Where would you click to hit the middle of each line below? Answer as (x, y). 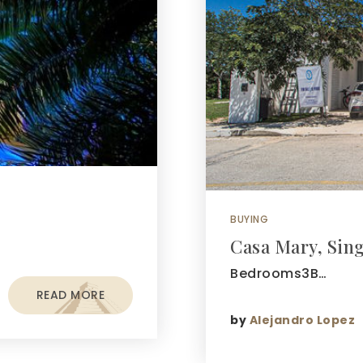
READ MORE (70, 295)
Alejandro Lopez (302, 320)
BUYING (249, 219)
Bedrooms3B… (279, 273)
